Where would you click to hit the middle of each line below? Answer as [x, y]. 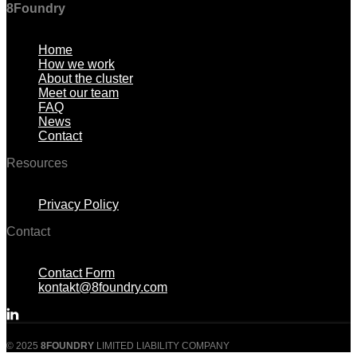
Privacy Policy [78, 205]
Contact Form [76, 273]
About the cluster [86, 79]
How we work [76, 65]
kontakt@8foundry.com [103, 288]
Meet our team [78, 93]
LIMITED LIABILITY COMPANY [162, 346]
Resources [37, 163]
